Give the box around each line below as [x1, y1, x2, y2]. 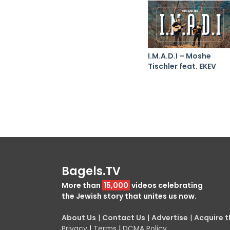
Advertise [151, 212, 188, 223]
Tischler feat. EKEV [148, 61, 216, 71]
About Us [62, 212, 96, 223]
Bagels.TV [62, 163, 121, 179]
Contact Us [102, 212, 145, 223]
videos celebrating [130, 180, 203, 190]
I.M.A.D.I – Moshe [148, 50, 211, 61]
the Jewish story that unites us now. [62, 190, 197, 201]
